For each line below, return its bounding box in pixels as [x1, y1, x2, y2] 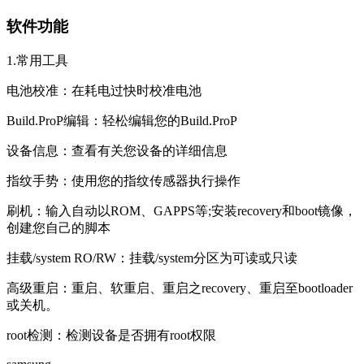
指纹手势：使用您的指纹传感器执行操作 [6, 173, 240, 188]
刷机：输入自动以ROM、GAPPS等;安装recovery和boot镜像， [6, 203, 357, 218]
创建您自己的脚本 [6, 220, 110, 235]
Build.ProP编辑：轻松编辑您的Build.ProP [6, 113, 237, 128]
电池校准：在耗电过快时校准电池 [6, 83, 201, 97]
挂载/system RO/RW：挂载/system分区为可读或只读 [6, 250, 297, 265]
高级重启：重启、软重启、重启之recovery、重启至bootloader [6, 280, 353, 295]
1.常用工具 [6, 53, 68, 67]
